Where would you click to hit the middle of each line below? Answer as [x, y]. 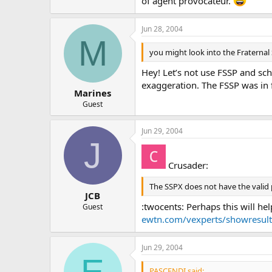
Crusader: [187, 165]
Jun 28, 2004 [162, 29]
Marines [93, 93]
